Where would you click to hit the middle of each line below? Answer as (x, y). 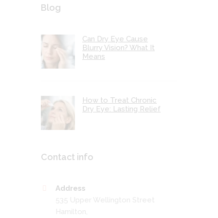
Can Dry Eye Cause (115, 39)
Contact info (67, 157)
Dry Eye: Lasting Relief (122, 109)
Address (71, 188)
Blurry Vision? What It (119, 48)
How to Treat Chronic (120, 100)
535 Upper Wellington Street (105, 200)
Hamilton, (72, 211)
